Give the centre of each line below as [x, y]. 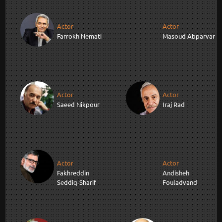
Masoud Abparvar [189, 36]
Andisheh [176, 173]
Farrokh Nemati [79, 36]
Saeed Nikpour [78, 105]
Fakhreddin [73, 173]
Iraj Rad [174, 105]
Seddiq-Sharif [76, 182]
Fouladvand [180, 182]
